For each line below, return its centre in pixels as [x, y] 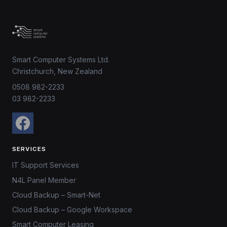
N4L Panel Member [44, 180]
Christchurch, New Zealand [57, 71]
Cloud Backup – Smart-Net [56, 195]
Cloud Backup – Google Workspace [72, 209]
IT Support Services [46, 165]
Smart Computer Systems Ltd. [61, 60]
